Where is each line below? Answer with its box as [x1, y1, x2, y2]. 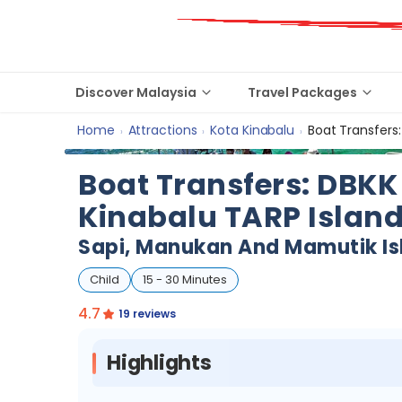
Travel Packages [248, 83, 357, 101]
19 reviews [118, 306, 176, 321]
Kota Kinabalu [210, 121, 295, 139]
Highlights [107, 348, 212, 377]
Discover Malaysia [75, 83, 197, 101]
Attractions [127, 121, 197, 139]
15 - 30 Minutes [143, 271, 227, 288]
